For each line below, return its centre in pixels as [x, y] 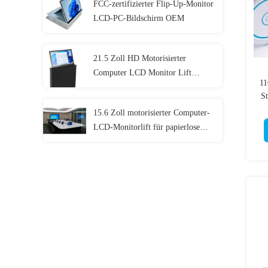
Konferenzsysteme [124, 141]
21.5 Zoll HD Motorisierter [140, 58]
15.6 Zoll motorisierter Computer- [152, 113]
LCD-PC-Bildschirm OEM [139, 18]
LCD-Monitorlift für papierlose [147, 127]
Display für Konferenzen [135, 87]
